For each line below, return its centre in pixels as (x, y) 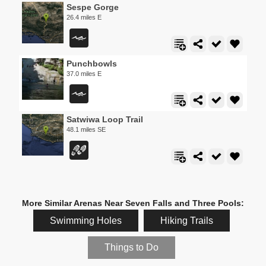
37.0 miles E (84, 73)
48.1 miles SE (86, 130)
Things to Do (132, 248)
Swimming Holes (86, 220)
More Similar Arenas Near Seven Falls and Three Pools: (133, 203)
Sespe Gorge (93, 7)
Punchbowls (92, 63)
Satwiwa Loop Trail (105, 120)
